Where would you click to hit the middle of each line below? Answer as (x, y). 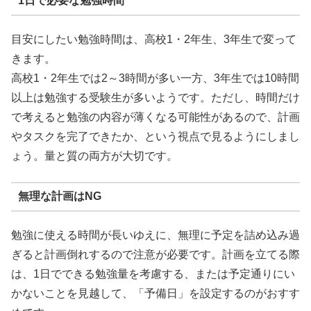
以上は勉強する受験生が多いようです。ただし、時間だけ (155, 98)
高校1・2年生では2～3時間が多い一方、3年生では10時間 (155, 78)
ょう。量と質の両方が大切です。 (94, 156)
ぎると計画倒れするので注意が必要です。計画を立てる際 (155, 254)
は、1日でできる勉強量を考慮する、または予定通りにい (153, 274)
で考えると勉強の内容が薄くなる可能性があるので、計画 (155, 117)
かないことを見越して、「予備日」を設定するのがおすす (155, 293)
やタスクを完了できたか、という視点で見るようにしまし (155, 137)
